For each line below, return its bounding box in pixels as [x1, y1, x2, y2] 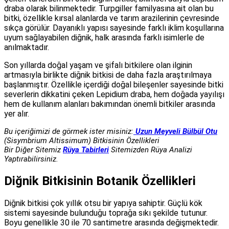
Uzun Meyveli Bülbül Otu [133, 127, 217, 136]
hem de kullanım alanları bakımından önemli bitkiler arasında [4, 99, 215, 109]
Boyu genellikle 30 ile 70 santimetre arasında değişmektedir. [4, 218, 219, 228]
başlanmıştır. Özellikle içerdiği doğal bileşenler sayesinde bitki [4, 80, 223, 90]
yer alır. [4, 109, 29, 119]
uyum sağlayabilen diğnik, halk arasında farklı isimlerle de [4, 33, 204, 43]
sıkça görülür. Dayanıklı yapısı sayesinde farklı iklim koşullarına [4, 23, 224, 33]
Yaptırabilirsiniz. [4, 154, 58, 164]
